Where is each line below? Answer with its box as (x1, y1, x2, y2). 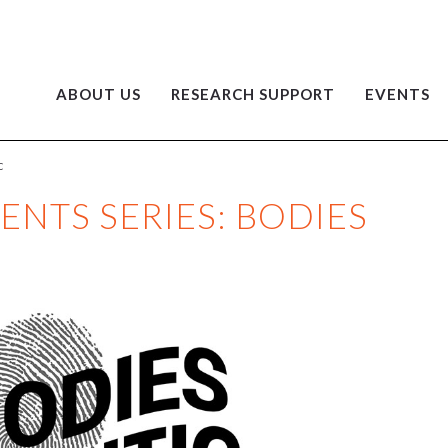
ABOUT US (56, 85, 141, 103)
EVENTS (365, 85, 430, 103)
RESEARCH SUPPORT (171, 85, 335, 103)
